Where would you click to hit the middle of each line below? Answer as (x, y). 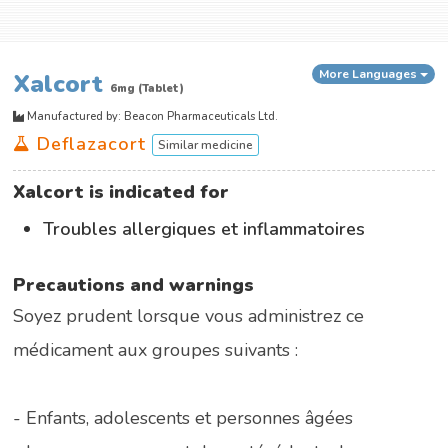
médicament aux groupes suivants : (156, 349)
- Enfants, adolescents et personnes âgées (183, 417)
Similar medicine (206, 145)
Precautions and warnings (134, 284)
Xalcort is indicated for (121, 191)
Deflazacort (92, 143)
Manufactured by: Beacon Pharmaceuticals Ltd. (151, 116)
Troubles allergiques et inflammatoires (209, 228)
